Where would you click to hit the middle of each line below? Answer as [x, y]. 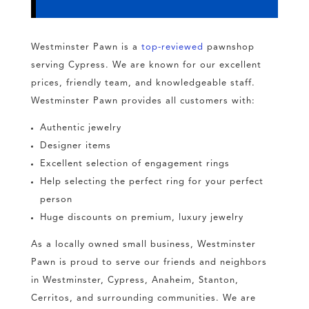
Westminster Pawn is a [86, 48]
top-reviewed [172, 48]
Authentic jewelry [80, 128]
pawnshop [229, 48]
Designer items [75, 146]
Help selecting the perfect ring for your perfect [151, 182]
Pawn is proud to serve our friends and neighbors [149, 263]
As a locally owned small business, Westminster [143, 245]
